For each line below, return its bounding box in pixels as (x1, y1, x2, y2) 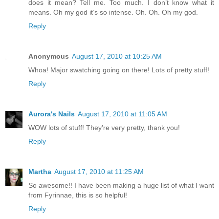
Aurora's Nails (28, 109, 75, 118)
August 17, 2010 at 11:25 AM (54, 167, 144, 175)
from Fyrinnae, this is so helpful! (28, 191, 127, 199)
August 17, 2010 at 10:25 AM (72, 52, 162, 60)
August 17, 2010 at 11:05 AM (78, 109, 167, 118)
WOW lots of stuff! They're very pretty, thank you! (28, 123, 180, 131)
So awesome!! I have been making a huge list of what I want (28, 181, 214, 189)
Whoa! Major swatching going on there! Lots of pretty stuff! (28, 66, 209, 74)
